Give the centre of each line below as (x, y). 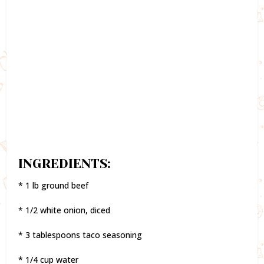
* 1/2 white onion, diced (65, 210)
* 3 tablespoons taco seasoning (80, 235)
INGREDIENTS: (65, 163)
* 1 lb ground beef (54, 185)
